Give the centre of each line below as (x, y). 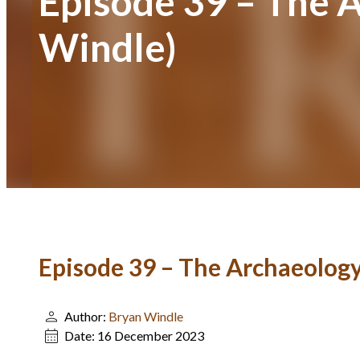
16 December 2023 (151, 335)
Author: (86, 316)
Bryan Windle (146, 316)
